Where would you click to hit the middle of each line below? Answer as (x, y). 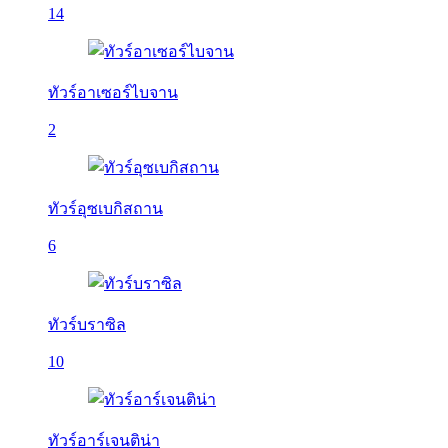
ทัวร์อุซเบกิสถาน (105, 208)
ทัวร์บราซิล (87, 324)
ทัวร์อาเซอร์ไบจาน (113, 92)
